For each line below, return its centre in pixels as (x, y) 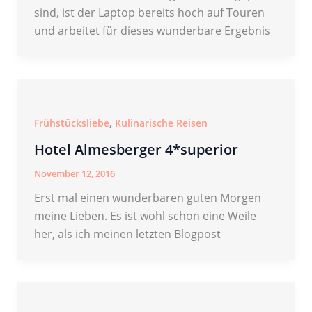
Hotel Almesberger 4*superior (136, 149)
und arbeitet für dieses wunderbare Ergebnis (152, 31)
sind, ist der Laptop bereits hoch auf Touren (149, 13)
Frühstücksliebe (71, 123)
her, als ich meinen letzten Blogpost (127, 234)
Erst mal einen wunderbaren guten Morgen (147, 197)
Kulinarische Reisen (161, 123)
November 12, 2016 (74, 173)
